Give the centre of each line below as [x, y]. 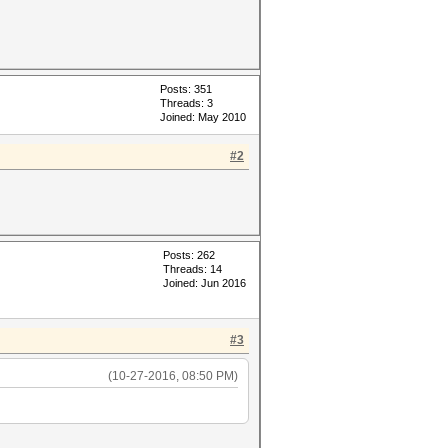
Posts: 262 [189, 255]
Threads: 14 [192, 269]
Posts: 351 [186, 89]
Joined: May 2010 [203, 117]
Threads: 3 [186, 103]
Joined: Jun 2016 [204, 283]
